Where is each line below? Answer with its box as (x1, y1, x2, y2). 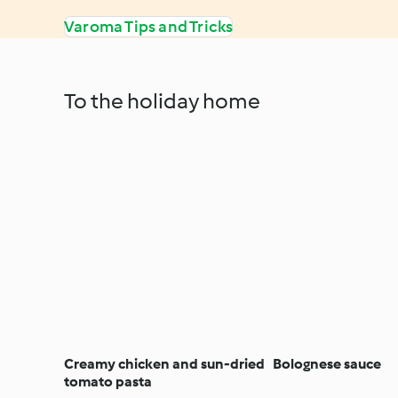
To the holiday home (64, 87, 260, 114)
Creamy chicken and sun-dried (64, 354, 265, 372)
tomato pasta (64, 372, 152, 390)
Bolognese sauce (273, 354, 382, 372)
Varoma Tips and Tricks (64, 16, 234, 36)
